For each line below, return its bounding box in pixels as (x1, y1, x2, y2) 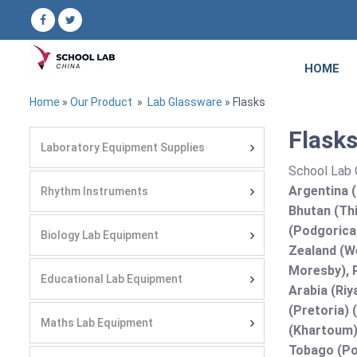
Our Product (70, 96, 132, 108)
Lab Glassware (145, 96, 222, 108)
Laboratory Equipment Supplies (41, 141, 205, 154)
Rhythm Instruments (41, 185, 148, 198)
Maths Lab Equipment (41, 316, 153, 329)
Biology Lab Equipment (41, 229, 159, 241)
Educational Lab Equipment (41, 273, 182, 285)
